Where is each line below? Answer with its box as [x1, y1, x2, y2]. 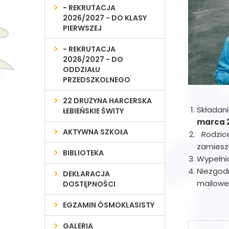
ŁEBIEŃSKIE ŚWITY [63, 106, 124, 116]
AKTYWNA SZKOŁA [63, 127, 129, 137]
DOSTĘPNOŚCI [63, 179, 116, 189]
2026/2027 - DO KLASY [63, 13, 147, 23]
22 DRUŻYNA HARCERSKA [63, 96, 152, 106]
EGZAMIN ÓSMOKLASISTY [63, 200, 155, 210]
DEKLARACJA [63, 169, 110, 179]
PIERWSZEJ [63, 23, 102, 33]
